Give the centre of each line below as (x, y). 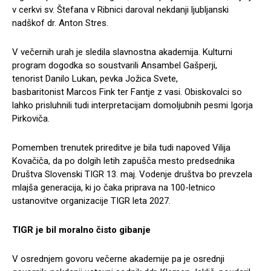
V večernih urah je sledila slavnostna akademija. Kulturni (122, 52)
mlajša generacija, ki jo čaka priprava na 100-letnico (114, 187)
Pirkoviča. (31, 118)
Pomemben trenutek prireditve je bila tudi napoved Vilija (121, 147)
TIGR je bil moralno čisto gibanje (81, 230)
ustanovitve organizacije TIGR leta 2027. (91, 201)
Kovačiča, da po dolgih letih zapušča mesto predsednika (123, 161)
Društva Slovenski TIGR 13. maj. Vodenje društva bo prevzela (132, 174)
